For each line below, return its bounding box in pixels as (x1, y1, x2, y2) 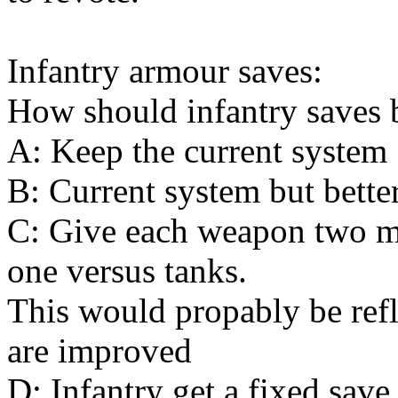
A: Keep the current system (7, 131, 387, 170)
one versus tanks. (7, 251, 247, 290)
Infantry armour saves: (7, 51, 322, 90)
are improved (7, 330, 192, 370)
